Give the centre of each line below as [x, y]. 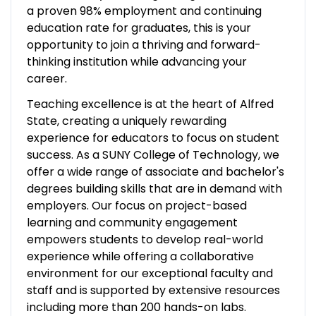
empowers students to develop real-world [145, 239]
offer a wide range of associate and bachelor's [155, 171]
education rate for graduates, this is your [139, 28]
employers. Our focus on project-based [136, 205]
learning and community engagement [132, 222]
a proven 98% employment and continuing [144, 11]
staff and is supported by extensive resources [153, 290]
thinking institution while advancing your [136, 61]
